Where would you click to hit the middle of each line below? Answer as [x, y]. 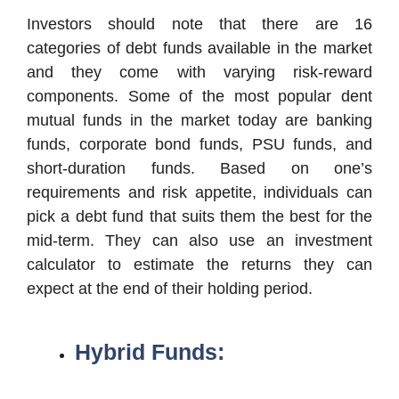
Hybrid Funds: [150, 351]
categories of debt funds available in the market [199, 48]
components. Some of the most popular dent [199, 96]
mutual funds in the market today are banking [199, 120]
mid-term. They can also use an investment [199, 240]
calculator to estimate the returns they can [199, 264]
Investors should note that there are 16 [199, 24]
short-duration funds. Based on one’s [199, 168]
